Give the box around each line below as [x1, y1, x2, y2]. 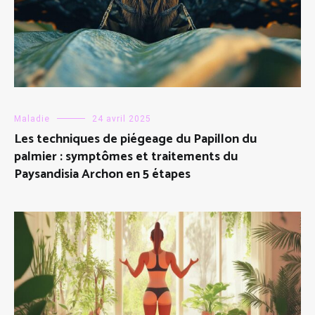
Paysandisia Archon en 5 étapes [14, 163, 191, 185]
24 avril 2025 [92, 113, 151, 124]
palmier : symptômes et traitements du [14, 146, 238, 167]
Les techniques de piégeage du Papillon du [14, 128, 257, 150]
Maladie [14, 113, 50, 124]
